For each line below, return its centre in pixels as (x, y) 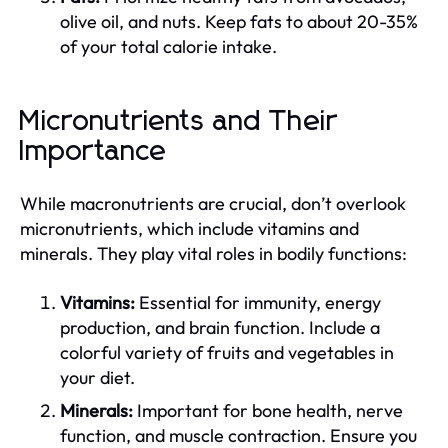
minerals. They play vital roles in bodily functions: (213, 253)
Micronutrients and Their (179, 121)
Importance (93, 151)
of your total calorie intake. (168, 46)
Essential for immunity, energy (258, 302)
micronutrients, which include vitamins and (189, 228)
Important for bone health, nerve (268, 410)
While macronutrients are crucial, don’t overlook (213, 203)
